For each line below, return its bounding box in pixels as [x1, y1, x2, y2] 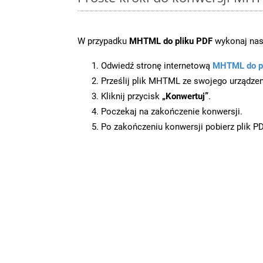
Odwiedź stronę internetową [101, 60, 213, 71]
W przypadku [77, 35, 129, 46]
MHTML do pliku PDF [129, 35, 213, 46]
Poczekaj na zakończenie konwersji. [101, 106, 242, 117]
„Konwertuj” [162, 90, 208, 102]
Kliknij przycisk [101, 90, 162, 102]
